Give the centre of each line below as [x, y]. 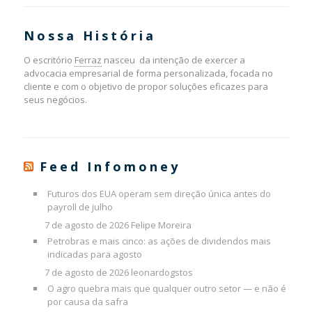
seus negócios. [55, 100]
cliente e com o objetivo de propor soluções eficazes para [146, 87]
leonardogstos [162, 273]
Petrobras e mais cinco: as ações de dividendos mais [159, 241]
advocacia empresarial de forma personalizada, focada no [148, 73]
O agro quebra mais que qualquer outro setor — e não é [166, 289]
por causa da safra [87, 302]
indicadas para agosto [95, 255]
